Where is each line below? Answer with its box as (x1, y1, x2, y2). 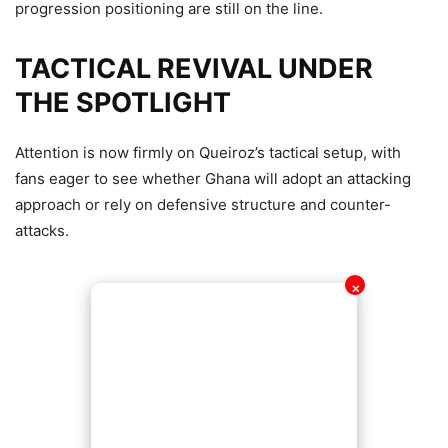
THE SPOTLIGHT (15, 85, 231, 119)
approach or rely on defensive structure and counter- (15, 194, 391, 214)
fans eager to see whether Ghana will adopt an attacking (15, 168, 411, 188)
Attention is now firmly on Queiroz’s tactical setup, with (15, 142, 401, 162)
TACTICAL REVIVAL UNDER (15, 51, 373, 85)
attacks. (15, 220, 69, 240)
